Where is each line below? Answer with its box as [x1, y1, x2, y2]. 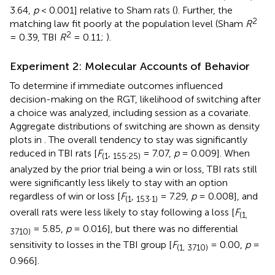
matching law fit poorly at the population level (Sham [10, 18, 246, 29]
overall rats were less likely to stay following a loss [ [10, 206, 234, 219]
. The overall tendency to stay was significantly [44, 134, 247, 145]
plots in [10, 134, 44, 145]
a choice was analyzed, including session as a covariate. [10, 107, 250, 118]
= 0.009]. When [179, 147, 250, 159]
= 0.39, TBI [10, 31, 60, 43]
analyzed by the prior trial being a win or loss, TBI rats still [10, 163, 257, 176]
